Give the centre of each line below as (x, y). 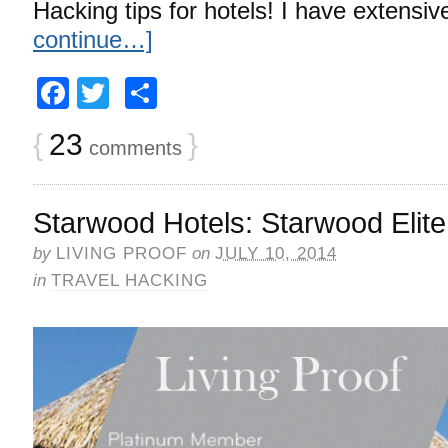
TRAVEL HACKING (129, 281)
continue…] (93, 39)
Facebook (140, 92)
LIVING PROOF (121, 254)
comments (132, 147)
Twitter (156, 92)
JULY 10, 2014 (276, 254)
